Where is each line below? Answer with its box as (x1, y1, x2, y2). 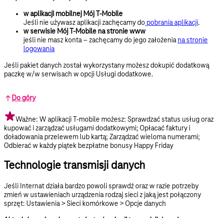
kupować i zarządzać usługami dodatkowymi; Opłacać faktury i (4, 124, 190, 132)
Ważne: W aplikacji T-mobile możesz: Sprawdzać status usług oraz (16, 115, 214, 124)
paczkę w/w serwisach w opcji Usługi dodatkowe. (4, 70, 153, 78)
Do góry (12, 94, 36, 102)
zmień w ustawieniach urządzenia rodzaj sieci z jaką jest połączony (4, 191, 201, 199)
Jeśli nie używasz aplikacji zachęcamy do (23, 18, 145, 27)
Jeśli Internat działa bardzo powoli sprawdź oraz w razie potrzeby (4, 182, 199, 190)
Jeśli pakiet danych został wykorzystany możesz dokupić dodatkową (4, 61, 209, 70)
